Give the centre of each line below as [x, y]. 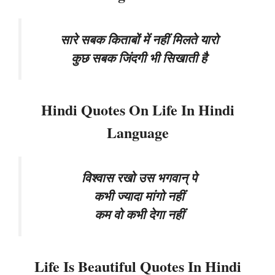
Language [137, 132]
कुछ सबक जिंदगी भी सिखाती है [139, 58]
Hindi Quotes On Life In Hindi [137, 109]
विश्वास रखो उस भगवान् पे [139, 177]
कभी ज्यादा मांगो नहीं [139, 196]
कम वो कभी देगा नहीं [139, 214]
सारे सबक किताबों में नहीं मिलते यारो [139, 40]
